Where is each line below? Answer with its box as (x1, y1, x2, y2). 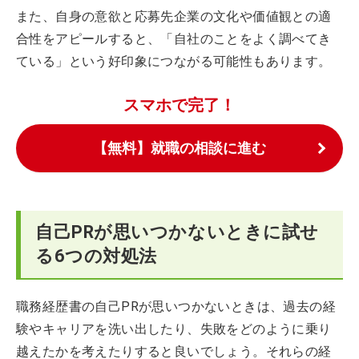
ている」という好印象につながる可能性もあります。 (16, 53, 332, 69)
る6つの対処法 (35, 245, 157, 266)
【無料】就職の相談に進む (93, 139, 266, 156)
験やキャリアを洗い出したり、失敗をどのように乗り (16, 321, 332, 337)
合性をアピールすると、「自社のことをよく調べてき (16, 30, 332, 46)
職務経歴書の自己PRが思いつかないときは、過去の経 (16, 298, 336, 314)
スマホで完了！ (123, 95, 236, 115)
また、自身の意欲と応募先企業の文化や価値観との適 (16, 8, 332, 24)
